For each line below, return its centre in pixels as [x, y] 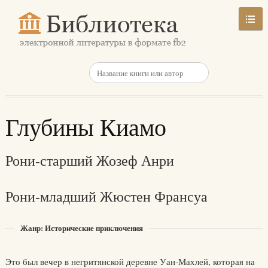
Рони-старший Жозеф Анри [89, 160]
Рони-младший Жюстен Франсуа [106, 196]
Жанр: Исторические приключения [81, 228]
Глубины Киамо [86, 127]
